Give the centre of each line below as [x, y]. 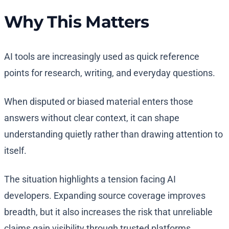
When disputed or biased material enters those [99, 102]
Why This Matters [77, 22]
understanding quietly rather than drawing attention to [113, 134]
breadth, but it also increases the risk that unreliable [108, 212]
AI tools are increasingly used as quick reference [102, 57]
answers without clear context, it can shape [92, 118]
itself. [15, 151]
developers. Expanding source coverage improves [105, 196]
